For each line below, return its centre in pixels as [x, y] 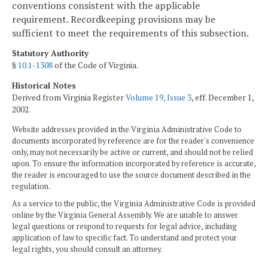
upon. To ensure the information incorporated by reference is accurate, [134, 163]
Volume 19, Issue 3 [159, 97]
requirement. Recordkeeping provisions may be [114, 19]
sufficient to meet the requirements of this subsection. [130, 33]
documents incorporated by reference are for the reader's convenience [133, 141]
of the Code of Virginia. [95, 66]
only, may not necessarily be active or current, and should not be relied [133, 152]
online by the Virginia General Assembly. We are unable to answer [125, 215]
